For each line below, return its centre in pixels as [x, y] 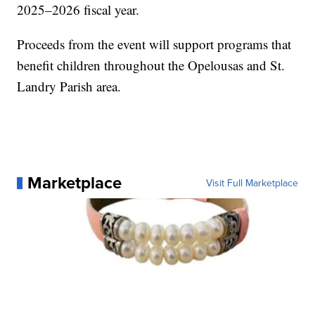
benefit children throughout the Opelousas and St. [151, 65]
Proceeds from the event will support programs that [154, 44]
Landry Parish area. [69, 86]
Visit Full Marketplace [252, 183]
